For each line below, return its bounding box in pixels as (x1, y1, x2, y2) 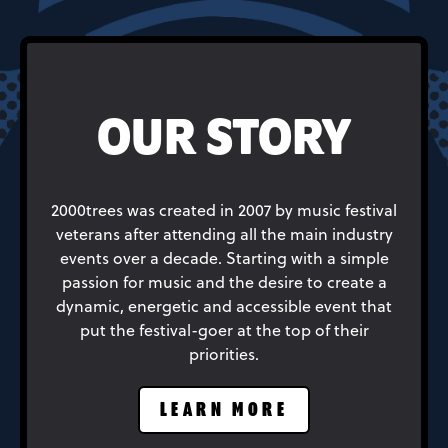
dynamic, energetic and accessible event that (56, 294, 392, 317)
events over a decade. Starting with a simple (59, 246, 389, 269)
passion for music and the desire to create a (61, 270, 387, 293)
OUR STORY (97, 112, 351, 168)
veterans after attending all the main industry (55, 222, 393, 245)
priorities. (189, 342, 259, 365)
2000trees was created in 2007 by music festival (51, 198, 397, 221)
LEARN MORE (160, 398, 288, 422)
